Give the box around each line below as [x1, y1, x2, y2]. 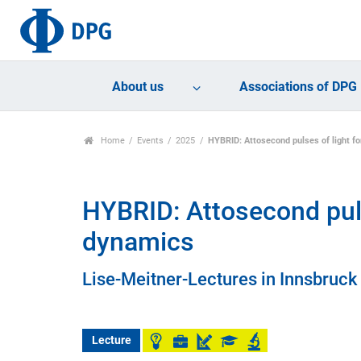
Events [137, 135, 164, 147]
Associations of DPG [239, 79, 358, 95]
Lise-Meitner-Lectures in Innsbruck [82, 268, 357, 290]
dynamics [82, 226, 194, 258]
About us [112, 79, 164, 95]
